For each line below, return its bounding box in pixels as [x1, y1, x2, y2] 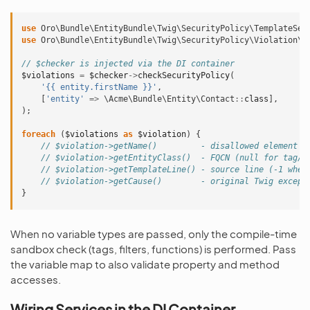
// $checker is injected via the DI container [21, 59, 235, 69]
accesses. [10, 273, 61, 286]
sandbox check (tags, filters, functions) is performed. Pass [10, 242, 296, 255]
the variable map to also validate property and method [10, 257, 280, 271]
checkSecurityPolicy [138, 71, 230, 80]
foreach [21, 129, 55, 139]
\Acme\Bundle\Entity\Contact [104, 94, 235, 104]
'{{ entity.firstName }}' [41, 82, 157, 92]
